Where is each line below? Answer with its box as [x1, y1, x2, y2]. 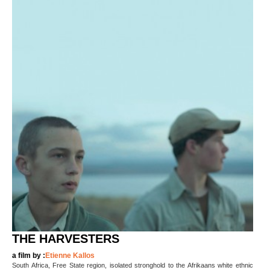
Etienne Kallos [45, 251, 95, 260]
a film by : [12, 251, 45, 260]
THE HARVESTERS [12, 231, 119, 245]
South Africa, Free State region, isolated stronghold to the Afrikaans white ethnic [12, 261, 253, 269]
